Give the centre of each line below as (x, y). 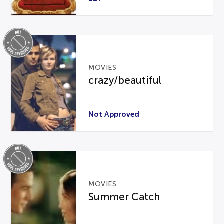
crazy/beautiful (125, 81)
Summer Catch (124, 197)
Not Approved (114, 114)
